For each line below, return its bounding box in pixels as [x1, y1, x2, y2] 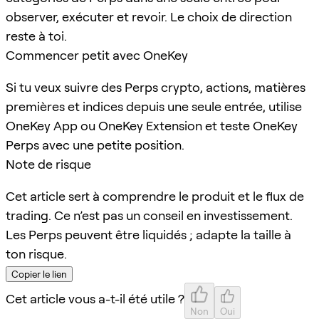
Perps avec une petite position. [6, 137, 184, 152]
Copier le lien [11, 268, 67, 280]
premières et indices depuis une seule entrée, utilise [6, 98, 302, 114]
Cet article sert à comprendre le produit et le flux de [6, 188, 304, 204]
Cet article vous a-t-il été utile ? [6, 291, 184, 306]
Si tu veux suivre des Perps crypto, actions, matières [6, 79, 305, 95]
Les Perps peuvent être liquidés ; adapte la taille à [6, 226, 291, 242]
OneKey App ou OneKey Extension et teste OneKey [6, 117, 298, 133]
